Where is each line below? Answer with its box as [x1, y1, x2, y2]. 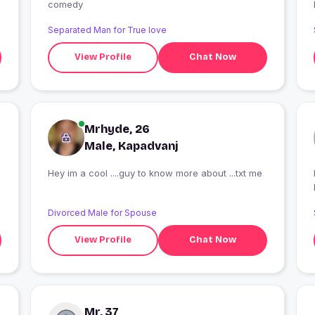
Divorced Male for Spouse [47, 207, 157, 218]
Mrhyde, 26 [84, 122, 150, 136]
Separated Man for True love [47, 24, 167, 35]
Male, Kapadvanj [84, 139, 179, 153]
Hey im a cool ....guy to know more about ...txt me [47, 167, 262, 179]
